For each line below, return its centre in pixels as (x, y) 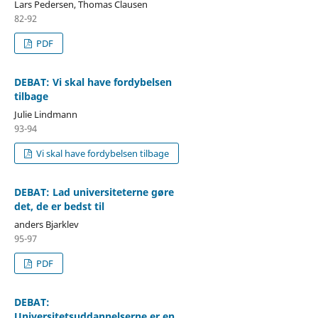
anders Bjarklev (46, 225)
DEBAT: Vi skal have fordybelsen (93, 82)
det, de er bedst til (59, 207)
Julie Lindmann (45, 115)
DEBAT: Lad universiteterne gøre (94, 192)
